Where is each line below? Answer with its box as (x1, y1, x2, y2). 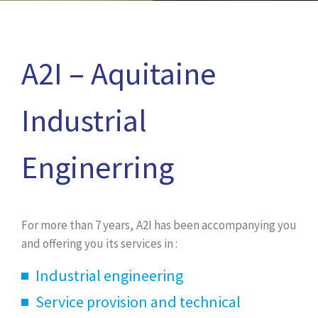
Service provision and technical (35, 292, 241, 312)
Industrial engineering (35, 265, 183, 285)
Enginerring (21, 148, 174, 187)
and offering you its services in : (21, 236, 177, 251)
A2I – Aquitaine (21, 54, 216, 93)
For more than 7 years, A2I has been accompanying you (21, 217, 297, 233)
